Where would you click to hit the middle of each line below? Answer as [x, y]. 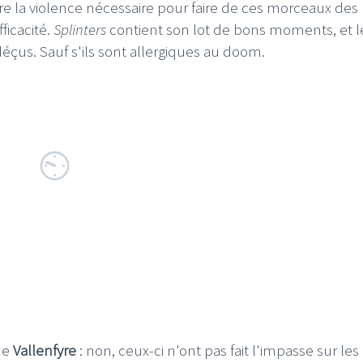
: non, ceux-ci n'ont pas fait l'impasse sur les [218, 350]
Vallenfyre [45, 350]
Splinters [78, 29]
